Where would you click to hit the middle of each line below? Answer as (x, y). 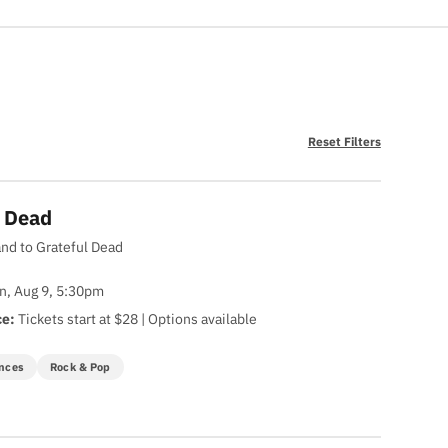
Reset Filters (344, 142)
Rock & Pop (80, 367)
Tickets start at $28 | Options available (136, 319)
